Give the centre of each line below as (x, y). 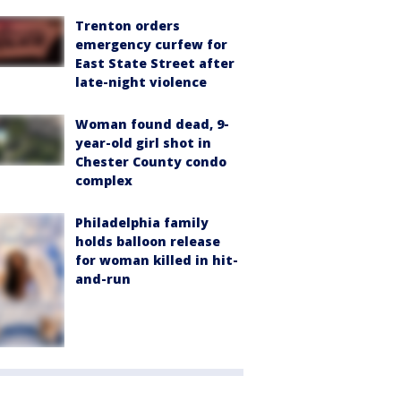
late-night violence (141, 82)
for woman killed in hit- (157, 260)
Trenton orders (128, 26)
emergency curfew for (151, 45)
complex (104, 181)
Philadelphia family (142, 223)
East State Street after (155, 64)
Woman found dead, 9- (152, 124)
